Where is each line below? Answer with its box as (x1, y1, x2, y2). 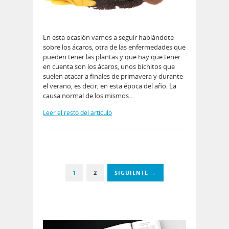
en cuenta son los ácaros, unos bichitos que (43, 62, 175, 72)
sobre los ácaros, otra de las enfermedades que (43, 42, 186, 52)
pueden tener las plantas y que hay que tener (43, 52, 180, 62)
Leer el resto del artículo (43, 108, 112, 118)
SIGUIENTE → (114, 169, 156, 177)
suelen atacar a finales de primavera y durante (43, 72, 183, 81)
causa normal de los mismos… (43, 91, 134, 101)
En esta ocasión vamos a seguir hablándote (43, 33, 174, 42)
